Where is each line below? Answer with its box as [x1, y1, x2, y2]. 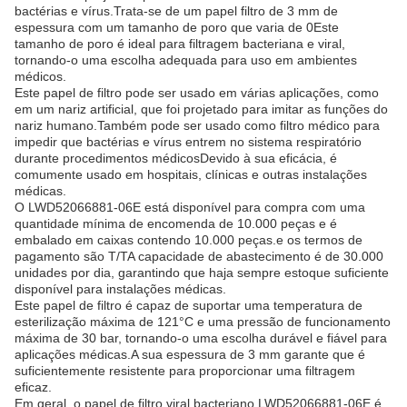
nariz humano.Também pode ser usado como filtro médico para [15, 117, 380, 133]
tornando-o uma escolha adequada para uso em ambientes [15, 52, 357, 67]
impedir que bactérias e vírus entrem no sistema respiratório [15, 134, 362, 149]
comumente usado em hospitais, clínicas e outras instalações [15, 166, 367, 182]
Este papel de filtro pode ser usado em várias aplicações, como [15, 84, 379, 100]
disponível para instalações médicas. [15, 281, 226, 296]
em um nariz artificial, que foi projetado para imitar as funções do [15, 101, 388, 116]
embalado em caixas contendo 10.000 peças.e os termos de [15, 232, 362, 247]
